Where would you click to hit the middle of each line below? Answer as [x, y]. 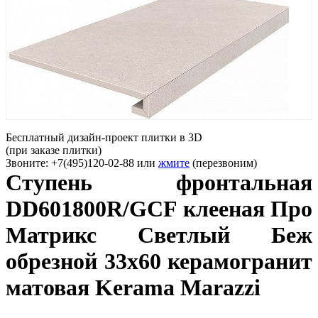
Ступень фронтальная [159, 182]
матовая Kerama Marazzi [133, 287]
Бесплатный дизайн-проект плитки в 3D [104, 137]
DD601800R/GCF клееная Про [159, 209]
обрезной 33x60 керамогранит [159, 261]
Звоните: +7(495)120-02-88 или [82, 163]
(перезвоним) [225, 163]
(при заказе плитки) [54, 150]
